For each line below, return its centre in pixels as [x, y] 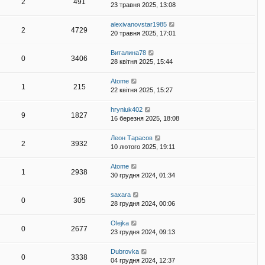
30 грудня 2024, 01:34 [143, 175]
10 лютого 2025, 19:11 [143, 147]
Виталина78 [128, 53]
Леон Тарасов [132, 138]
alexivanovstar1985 [139, 25]
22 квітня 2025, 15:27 [142, 90]
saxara [121, 195]
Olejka [120, 223]
